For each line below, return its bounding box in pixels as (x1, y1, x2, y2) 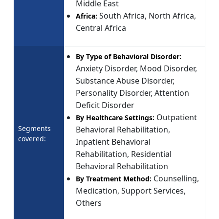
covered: (18, 133, 46, 143)
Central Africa (76, 22, 126, 33)
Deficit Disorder (76, 99, 134, 110)
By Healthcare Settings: (76, 112, 156, 122)
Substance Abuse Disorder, (76, 75, 175, 86)
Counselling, (153, 173, 199, 184)
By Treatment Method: (76, 174, 153, 183)
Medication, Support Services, (76, 185, 186, 196)
